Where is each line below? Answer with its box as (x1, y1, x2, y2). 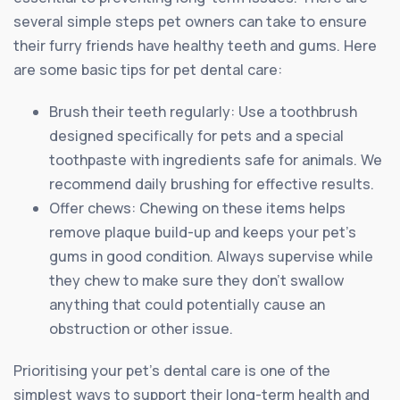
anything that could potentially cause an (49, 294, 325, 314)
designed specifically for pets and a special (49, 125, 344, 146)
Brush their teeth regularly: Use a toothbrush (49, 101, 357, 121)
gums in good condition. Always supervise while (49, 246, 373, 266)
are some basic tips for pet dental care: (13, 59, 282, 79)
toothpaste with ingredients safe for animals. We (49, 149, 382, 170)
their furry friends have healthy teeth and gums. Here (13, 35, 377, 55)
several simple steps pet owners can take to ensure (13, 11, 367, 31)
